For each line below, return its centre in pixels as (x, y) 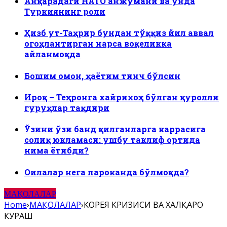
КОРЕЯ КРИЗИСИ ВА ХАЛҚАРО (143, 204)
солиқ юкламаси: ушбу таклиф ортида (112, 140)
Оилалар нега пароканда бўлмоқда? (107, 172)
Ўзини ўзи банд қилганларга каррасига (115, 129)
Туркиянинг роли (65, 12)
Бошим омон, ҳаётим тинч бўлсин (102, 75)
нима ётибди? (56, 150)
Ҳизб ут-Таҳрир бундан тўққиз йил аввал (119, 33)
